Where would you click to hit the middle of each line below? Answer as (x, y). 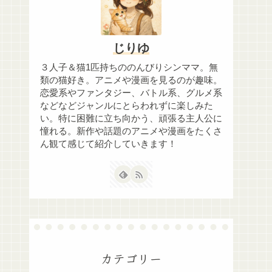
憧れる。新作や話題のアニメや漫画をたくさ (131, 131)
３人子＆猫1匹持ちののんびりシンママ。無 (129, 68)
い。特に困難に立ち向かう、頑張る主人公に (131, 119)
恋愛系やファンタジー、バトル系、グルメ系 (131, 93)
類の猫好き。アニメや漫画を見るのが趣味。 (131, 80)
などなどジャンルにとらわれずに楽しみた (127, 106)
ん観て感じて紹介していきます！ (108, 144)
